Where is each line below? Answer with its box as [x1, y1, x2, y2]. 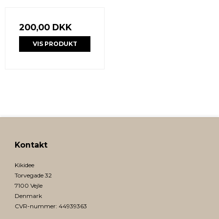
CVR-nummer [15, 202, 56, 210]
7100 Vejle [15, 182, 43, 190]
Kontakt [15, 140, 47, 150]
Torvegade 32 [15, 172, 52, 179]
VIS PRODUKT [32, 40, 77, 48]
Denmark [15, 192, 42, 200]
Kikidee [15, 161, 34, 169]
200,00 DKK [19, 22, 72, 33]
